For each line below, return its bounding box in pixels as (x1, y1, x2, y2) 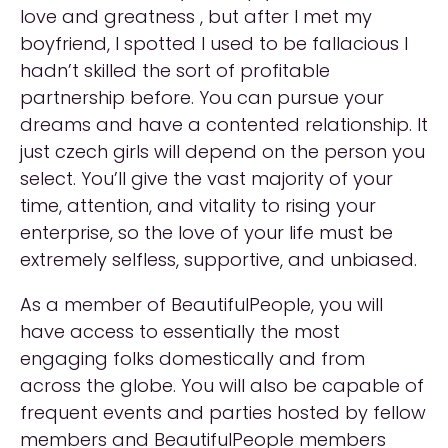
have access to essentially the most (20, 319, 340, 344)
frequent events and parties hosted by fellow (20, 400, 426, 425)
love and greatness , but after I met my (20, 4, 372, 29)
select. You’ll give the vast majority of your (20, 166, 393, 191)
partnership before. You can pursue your (20, 85, 384, 110)
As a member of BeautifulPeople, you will (20, 292, 383, 317)
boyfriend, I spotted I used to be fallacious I (20, 31, 408, 56)
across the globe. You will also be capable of (20, 373, 424, 398)
